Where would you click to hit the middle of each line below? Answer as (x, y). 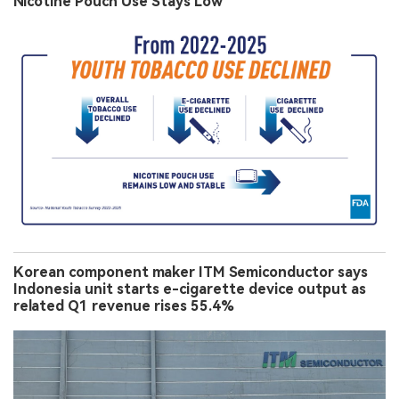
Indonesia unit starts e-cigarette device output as (190, 289)
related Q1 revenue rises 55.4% (124, 305)
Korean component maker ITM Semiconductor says (191, 272)
